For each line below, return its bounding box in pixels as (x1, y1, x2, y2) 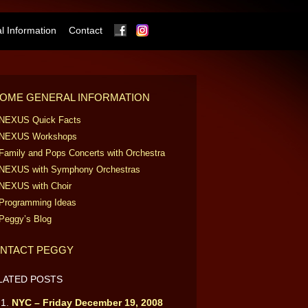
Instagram (157, 24, 201, 35)
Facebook (135, 24, 178, 35)
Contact (69, 25, 102, 36)
